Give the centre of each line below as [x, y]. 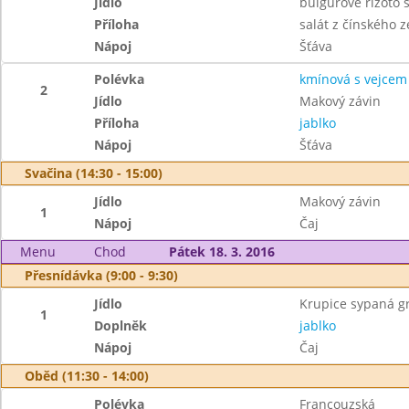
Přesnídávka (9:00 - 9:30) [101, 275]
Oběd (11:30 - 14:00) [87, 376]
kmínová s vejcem [353, 79]
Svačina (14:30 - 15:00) [94, 173]
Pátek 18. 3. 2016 [221, 252]
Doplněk [121, 325]
